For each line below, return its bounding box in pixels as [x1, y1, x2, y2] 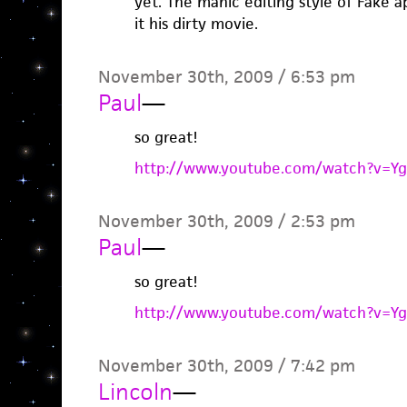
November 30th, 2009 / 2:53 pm [97, 210, 355, 233]
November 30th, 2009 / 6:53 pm [97, 65, 355, 88]
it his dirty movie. [134, 14, 258, 34]
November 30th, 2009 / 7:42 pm [97, 354, 355, 377]
